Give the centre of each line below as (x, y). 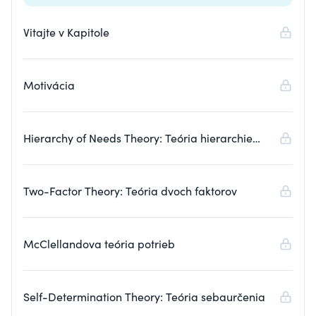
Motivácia (49, 85)
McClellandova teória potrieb (99, 244)
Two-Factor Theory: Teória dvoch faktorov (130, 191)
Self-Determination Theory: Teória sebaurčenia (144, 297)
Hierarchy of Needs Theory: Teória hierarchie (138, 138)
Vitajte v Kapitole (66, 32)
